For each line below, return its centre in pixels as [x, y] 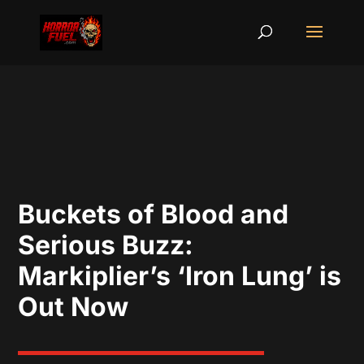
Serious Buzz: [106, 245]
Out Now [74, 307]
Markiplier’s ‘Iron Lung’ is [180, 276]
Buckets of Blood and [154, 214]
